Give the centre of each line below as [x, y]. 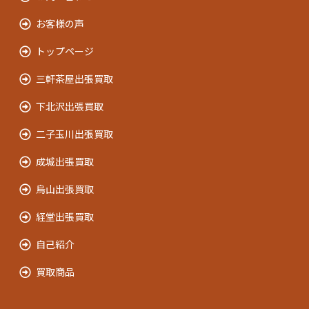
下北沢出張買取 [70, 106]
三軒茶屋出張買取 [74, 79]
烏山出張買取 [65, 189]
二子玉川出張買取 [74, 134]
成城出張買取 [65, 161]
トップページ [65, 51]
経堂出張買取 [65, 217]
